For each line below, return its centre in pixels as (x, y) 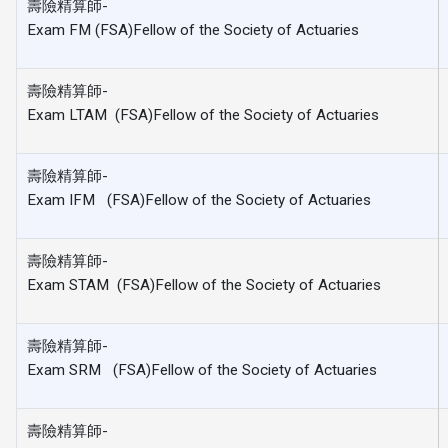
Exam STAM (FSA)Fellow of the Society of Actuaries (204, 285)
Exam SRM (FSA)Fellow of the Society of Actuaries (202, 370)
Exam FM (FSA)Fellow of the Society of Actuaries (193, 30)
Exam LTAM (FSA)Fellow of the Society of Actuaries (203, 115)
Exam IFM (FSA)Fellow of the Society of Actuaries (199, 200)
